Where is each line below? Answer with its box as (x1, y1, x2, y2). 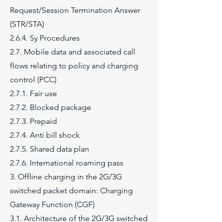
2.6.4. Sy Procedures (10, 33, 80, 43)
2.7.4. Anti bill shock (10, 130, 80, 140)
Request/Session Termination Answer (10, 5, 140, 15)
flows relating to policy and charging (10, 61, 138, 70)
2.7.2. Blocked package (10, 103, 91, 112)
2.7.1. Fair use (10, 89, 57, 98)
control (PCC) (10, 75, 56, 84)
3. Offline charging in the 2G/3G (10, 172, 122, 181)
